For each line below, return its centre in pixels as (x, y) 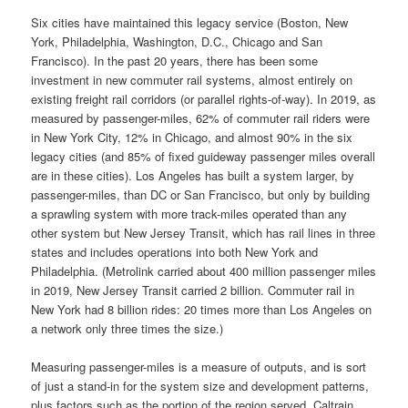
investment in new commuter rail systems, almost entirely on (192, 79)
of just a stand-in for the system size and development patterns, (200, 386)
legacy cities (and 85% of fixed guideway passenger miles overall (204, 156)
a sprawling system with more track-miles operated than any (189, 213)
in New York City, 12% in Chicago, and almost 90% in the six (192, 137)
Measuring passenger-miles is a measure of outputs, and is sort (199, 367)
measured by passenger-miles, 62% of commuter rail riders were (201, 117)
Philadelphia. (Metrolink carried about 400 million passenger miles (204, 270)
